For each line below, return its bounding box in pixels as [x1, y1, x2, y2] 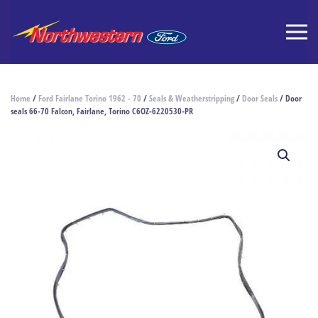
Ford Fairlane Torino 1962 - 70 [38, 92, 141, 104]
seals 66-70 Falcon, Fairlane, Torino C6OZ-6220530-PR [11, 105, 193, 117]
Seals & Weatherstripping [149, 92, 234, 104]
